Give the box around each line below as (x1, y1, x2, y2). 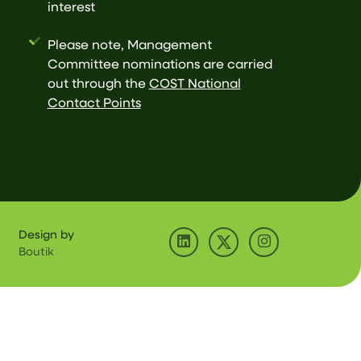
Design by (19, 230, 75, 242)
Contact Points (47, 97, 141, 110)
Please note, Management (47, 39, 212, 52)
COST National (148, 77, 241, 91)
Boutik (19, 247, 55, 259)
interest (47, 2, 95, 15)
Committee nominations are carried (47, 58, 273, 72)
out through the (47, 77, 149, 91)
